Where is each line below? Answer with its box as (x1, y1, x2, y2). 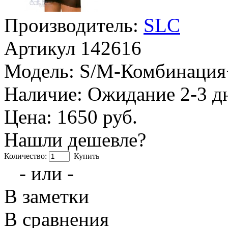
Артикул (4, 37, 75, 59)
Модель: (4, 60, 74, 82)
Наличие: (4, 82, 82, 105)
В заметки (4, 185, 89, 207)
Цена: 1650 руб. (4, 105, 137, 128)
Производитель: (4, 14, 138, 36)
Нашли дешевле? (4, 128, 146, 151)
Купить (74, 151, 99, 160)
